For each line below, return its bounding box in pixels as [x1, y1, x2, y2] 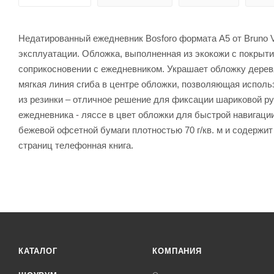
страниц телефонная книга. [18, 139, 133, 150]
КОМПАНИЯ [152, 246, 202, 256]
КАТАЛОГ [18, 246, 57, 256]
